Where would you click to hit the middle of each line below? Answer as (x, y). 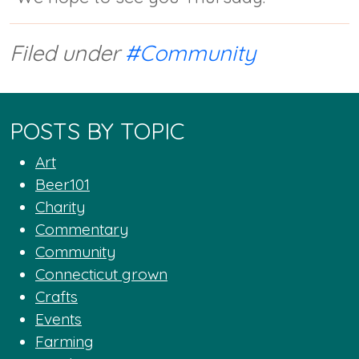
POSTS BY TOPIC (97, 130)
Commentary (82, 229)
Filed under (67, 52)
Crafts (56, 296)
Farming (65, 341)
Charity (60, 206)
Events (58, 319)
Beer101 (63, 184)
